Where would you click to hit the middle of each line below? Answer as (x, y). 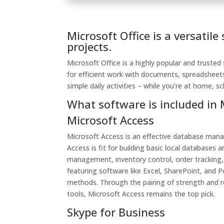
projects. (89, 46)
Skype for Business (116, 212)
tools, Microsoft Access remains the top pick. (141, 194)
